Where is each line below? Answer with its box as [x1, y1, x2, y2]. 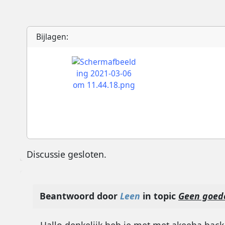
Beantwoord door [39, 190, 120, 202]
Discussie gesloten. [27, 148, 107, 161]
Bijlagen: [36, 31, 69, 42]
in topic [140, 190, 178, 202]
